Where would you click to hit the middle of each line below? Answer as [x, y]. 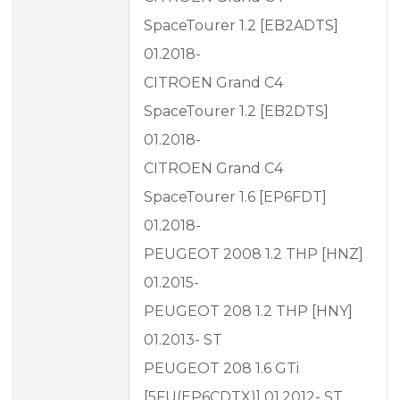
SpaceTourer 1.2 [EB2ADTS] [241, 26]
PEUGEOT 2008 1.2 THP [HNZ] [254, 254]
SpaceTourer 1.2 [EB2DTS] [236, 112]
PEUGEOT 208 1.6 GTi [221, 369]
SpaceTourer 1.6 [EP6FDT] [235, 197]
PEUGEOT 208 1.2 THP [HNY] [248, 312]
